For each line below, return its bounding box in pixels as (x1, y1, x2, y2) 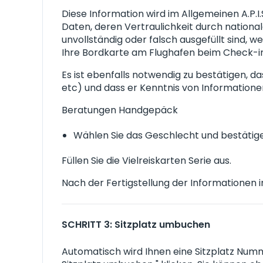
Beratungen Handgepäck (62, 103, 178, 117)
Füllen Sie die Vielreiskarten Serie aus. (62, 154, 231, 167)
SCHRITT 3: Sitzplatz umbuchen (62, 218, 210, 231)
